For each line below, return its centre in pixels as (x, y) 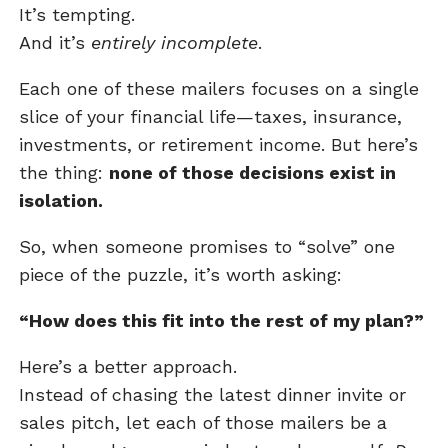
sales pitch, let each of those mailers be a (203, 423)
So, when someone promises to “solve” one (207, 247)
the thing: (64, 173)
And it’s (55, 43)
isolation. (61, 201)
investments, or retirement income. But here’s (219, 145)
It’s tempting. (77, 15)
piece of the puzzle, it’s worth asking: (181, 275)
